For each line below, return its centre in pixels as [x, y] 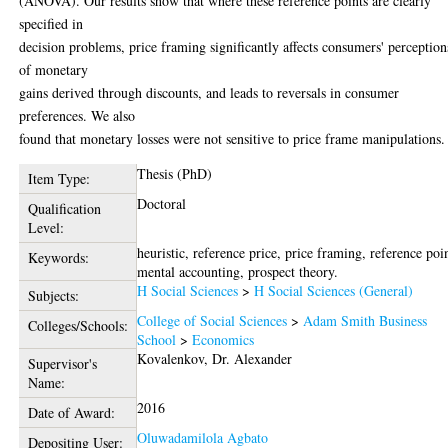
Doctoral [162, 203]
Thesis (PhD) [175, 173]
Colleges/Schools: [77, 325]
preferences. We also [77, 115]
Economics [223, 339]
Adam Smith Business [365, 320]
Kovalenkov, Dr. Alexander [215, 358]
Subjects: [53, 295]
